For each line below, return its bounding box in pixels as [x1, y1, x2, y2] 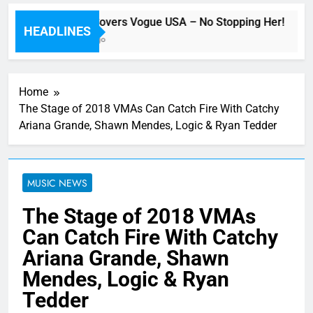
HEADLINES [24, 24, 91, 39]
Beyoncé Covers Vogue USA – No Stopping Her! [39, 15, 278, 29]
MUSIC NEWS [27, 176, 87, 191]
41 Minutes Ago [39, 33, 99, 46]
